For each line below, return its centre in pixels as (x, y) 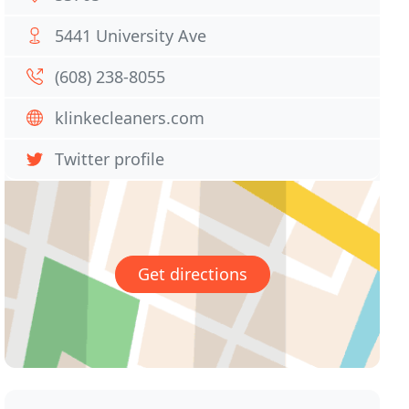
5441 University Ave (131, 36)
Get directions (192, 274)
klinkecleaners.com (130, 118)
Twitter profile (110, 159)
